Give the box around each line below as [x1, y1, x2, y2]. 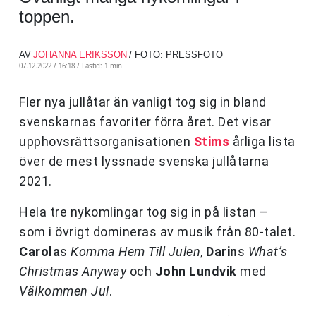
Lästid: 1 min [82, 61, 122, 71]
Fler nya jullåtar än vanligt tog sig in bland [19, 95, 267, 110]
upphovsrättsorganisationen [19, 134, 194, 150]
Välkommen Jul [19, 284, 109, 299]
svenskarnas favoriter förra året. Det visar [19, 114, 272, 130]
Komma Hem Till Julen [71, 244, 200, 260]
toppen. [19, 7, 75, 27]
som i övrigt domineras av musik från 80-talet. [19, 224, 296, 240]
